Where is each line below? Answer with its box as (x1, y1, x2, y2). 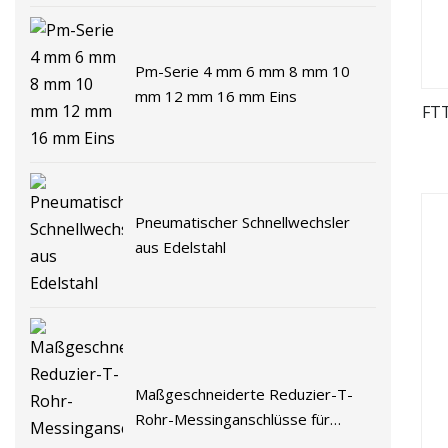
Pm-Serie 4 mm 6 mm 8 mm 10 (135, 61, 351, 82)
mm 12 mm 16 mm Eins (135, 86, 298, 107)
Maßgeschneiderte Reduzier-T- (135, 383, 354, 404)
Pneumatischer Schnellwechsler (135, 211, 351, 232)
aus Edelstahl (135, 236, 227, 257)
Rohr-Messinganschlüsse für (135, 408, 331, 429)
